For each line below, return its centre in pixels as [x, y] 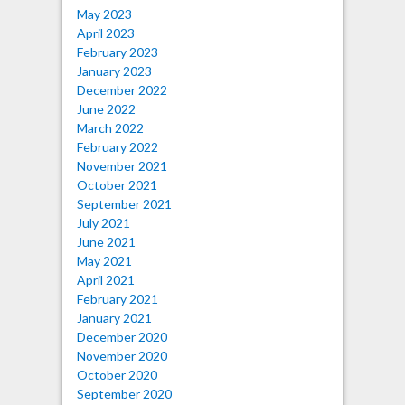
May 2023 [104, 14]
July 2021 [103, 222]
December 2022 [122, 89]
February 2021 [117, 298]
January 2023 [114, 71]
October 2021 [117, 184]
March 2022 [110, 127]
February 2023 [117, 52]
